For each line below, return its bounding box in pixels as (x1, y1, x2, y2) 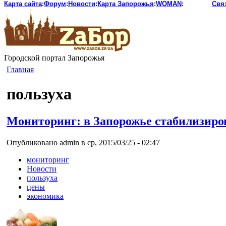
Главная (7, 65, 34, 74)
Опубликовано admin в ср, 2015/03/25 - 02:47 (7, 138, 160, 147)
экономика (27, 191, 64, 200)
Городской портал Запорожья (4, 53, 104, 62)
